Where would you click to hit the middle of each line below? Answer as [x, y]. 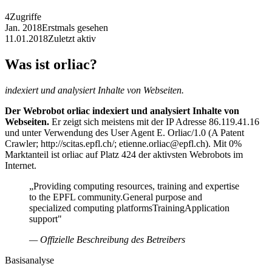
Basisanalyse [29, 260]
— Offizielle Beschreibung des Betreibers [107, 239]
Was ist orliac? [51, 64]
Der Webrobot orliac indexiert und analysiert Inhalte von [122, 110]
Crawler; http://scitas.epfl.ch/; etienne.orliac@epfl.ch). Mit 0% [123, 143]
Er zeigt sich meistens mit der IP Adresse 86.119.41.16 [154, 121]
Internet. [21, 165]
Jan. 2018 [23, 27]
